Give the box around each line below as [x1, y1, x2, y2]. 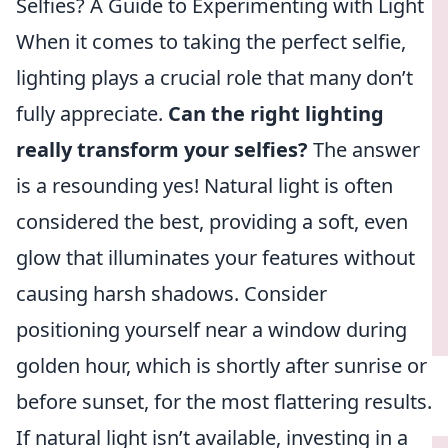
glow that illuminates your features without [16, 244, 415, 271]
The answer [308, 136, 420, 163]
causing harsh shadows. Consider [16, 280, 327, 307]
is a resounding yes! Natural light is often [16, 172, 393, 199]
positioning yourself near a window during [16, 316, 407, 343]
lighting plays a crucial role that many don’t [16, 64, 413, 91]
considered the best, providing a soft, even [16, 208, 408, 235]
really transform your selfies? [16, 136, 308, 163]
